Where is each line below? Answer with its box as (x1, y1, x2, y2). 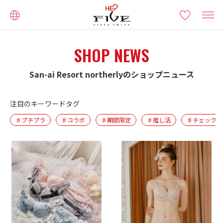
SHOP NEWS (74, 43, 149, 67)
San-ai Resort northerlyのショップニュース (29, 68, 194, 80)
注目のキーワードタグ (10, 99, 80, 109)
